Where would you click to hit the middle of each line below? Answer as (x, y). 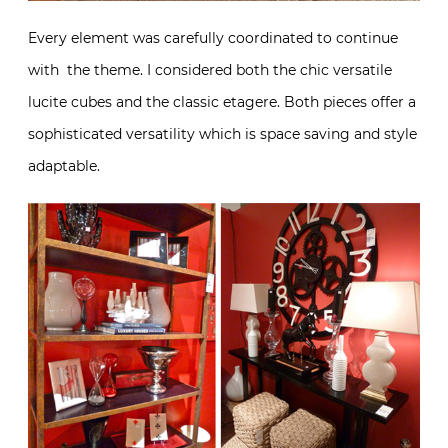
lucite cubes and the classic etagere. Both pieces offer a (222, 102)
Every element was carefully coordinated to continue (213, 38)
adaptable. (64, 166)
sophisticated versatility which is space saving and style (222, 134)
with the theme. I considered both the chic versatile (210, 70)
